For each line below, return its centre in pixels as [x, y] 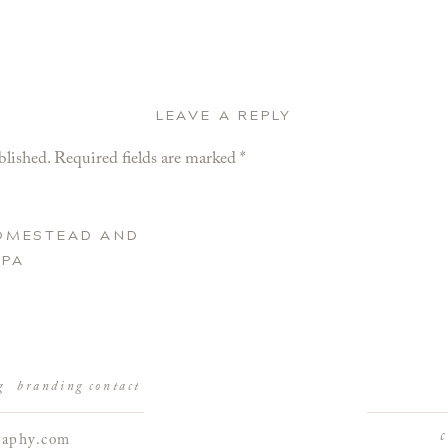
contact [115, 386]
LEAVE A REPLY [224, 115]
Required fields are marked [147, 159]
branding [51, 386]
